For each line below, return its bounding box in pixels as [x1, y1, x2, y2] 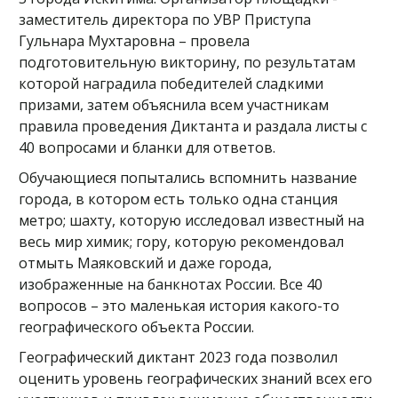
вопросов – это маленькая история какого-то [19, 296, 339, 315]
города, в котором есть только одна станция [19, 189, 338, 209]
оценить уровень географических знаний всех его [19, 369, 372, 388]
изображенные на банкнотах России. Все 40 [19, 275, 322, 294]
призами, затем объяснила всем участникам [19, 95, 329, 115]
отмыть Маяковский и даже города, [19, 253, 272, 273]
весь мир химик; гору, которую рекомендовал [19, 232, 344, 251]
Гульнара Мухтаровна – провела [19, 31, 250, 51]
